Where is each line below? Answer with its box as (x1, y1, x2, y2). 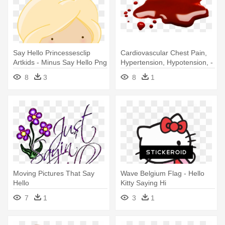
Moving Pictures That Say (13, 169, 94, 178)
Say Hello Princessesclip (13, 49, 90, 57)
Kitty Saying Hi (121, 179, 166, 187)
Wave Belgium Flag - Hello (121, 169, 204, 178)
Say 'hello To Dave (121, 68, 179, 76)
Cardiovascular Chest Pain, (121, 49, 207, 57)
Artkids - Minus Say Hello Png (13, 58, 107, 67)
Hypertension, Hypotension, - (121, 58, 213, 67)
